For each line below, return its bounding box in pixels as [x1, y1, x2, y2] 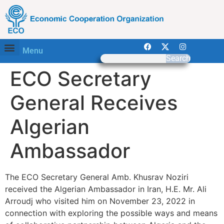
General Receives [10, 90, 177, 115]
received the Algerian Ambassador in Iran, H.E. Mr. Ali [5, 184, 206, 194]
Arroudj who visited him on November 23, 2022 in [5, 196, 195, 206]
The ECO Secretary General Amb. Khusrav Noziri [5, 172, 188, 182]
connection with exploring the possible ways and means [5, 208, 217, 218]
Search [165, 53, 190, 63]
